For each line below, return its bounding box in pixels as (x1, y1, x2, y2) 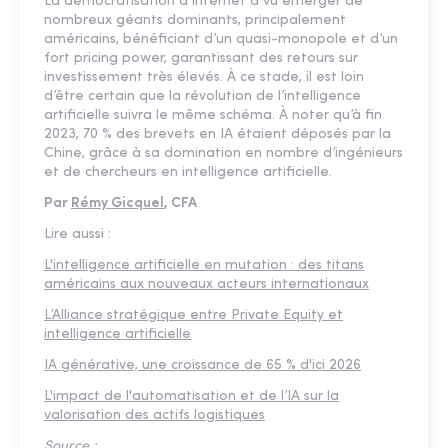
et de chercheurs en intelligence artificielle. (44, 165, 332, 181)
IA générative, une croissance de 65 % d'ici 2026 (44, 358, 361, 374)
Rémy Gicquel (71, 196, 164, 212)
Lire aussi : (44, 227, 111, 243)
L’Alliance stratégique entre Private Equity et (44, 308, 343, 324)
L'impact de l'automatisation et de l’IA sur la (44, 389, 339, 405)
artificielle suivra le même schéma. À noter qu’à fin (44, 108, 382, 124)
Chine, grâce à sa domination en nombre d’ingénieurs (44, 146, 403, 162)
